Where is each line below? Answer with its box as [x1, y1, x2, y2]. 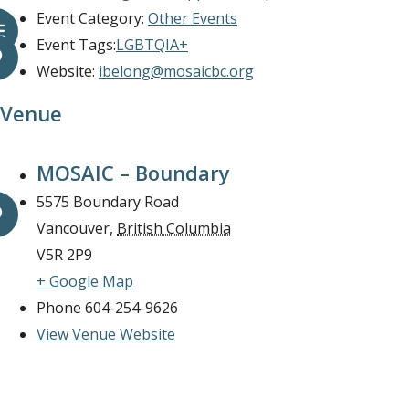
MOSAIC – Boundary [37, 159, 230, 187]
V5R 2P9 [37, 245, 92, 266]
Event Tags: [37, 35, 116, 56]
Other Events [148, 8, 237, 29]
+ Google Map [37, 271, 133, 292]
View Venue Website [37, 324, 175, 345]
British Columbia [117, 218, 231, 239]
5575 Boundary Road [37, 192, 179, 213]
